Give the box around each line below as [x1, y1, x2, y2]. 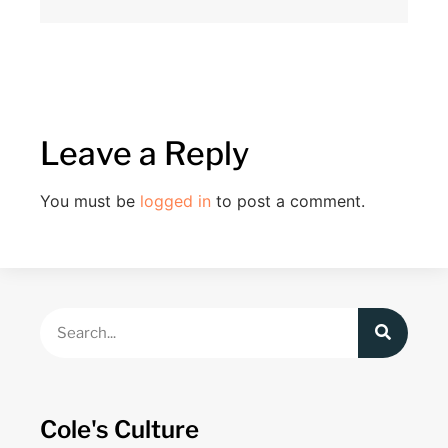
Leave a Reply [40, 134, 249, 174]
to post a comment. [211, 191, 365, 212]
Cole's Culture [40, 414, 199, 444]
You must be [40, 191, 140, 212]
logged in [140, 191, 211, 212]
